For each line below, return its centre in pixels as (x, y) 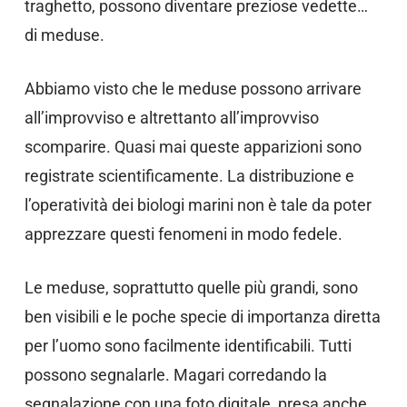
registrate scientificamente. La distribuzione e (189, 176)
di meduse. (64, 35)
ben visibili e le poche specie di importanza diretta (202, 317)
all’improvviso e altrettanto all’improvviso (171, 118)
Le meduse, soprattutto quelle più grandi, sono (191, 288)
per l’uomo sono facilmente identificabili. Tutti (188, 346)
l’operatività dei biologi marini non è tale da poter (198, 205)
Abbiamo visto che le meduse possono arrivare (193, 89)
